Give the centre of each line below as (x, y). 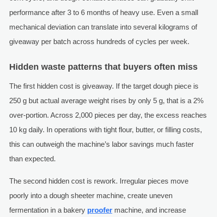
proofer (100, 210)
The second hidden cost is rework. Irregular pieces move (99, 181)
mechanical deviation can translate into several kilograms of (103, 27)
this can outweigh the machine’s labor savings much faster (101, 144)
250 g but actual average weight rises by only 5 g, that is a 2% (106, 101)
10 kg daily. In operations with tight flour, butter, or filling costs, (105, 130)
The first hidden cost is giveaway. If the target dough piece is (104, 86)
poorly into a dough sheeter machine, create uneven (91, 196)
